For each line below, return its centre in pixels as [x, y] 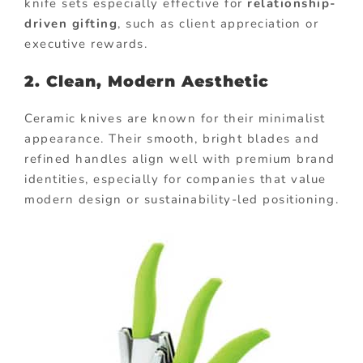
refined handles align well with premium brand [180, 158]
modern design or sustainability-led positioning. [181, 199]
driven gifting [71, 23]
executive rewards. [86, 43]
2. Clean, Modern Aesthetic [147, 81]
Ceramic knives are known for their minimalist [175, 118]
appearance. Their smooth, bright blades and [172, 138]
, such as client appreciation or [218, 23]
